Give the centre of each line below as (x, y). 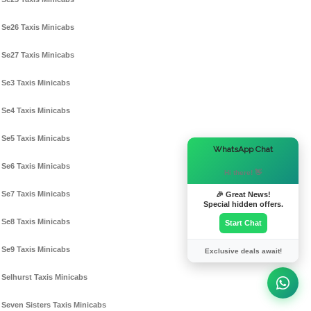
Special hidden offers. (243, 204)
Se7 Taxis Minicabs (36, 194)
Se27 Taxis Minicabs (38, 55)
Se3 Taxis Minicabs (36, 83)
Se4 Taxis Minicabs (36, 111)
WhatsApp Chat (243, 149)
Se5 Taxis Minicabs (36, 138)
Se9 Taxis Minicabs (36, 250)
